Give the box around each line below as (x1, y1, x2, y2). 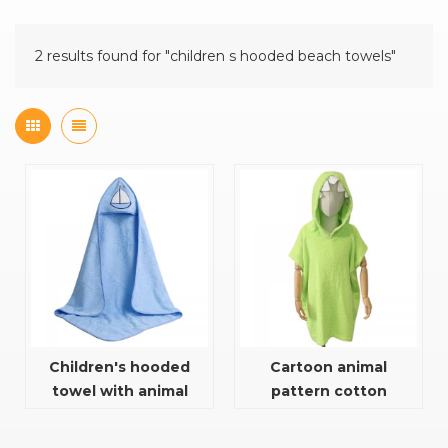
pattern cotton (270, 381, 387, 400)
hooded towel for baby (240, 405, 417, 424)
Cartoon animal (270, 357, 387, 376)
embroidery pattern (44, 405, 195, 424)
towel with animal (51, 381, 188, 400)
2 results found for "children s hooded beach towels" (35, 46, 396, 65)
